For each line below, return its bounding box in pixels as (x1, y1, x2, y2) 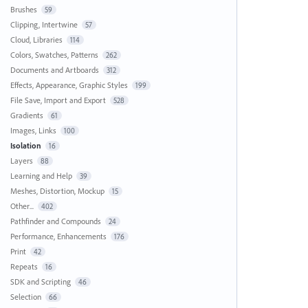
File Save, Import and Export (10, 95, 106, 105)
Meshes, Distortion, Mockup (10, 186, 104, 196)
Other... (10, 201, 34, 211)
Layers (10, 155, 33, 166)
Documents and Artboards (10, 65, 99, 75)
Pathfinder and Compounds (10, 216, 101, 226)
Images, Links (10, 125, 56, 135)
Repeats (10, 261, 38, 272)
